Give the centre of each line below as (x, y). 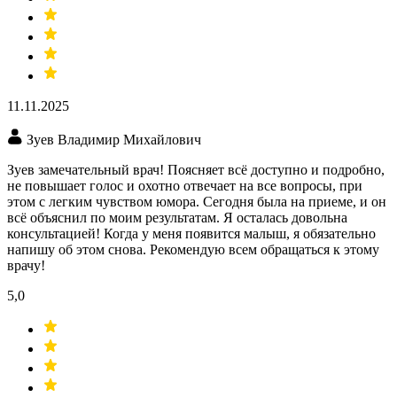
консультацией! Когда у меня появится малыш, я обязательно (191, 234)
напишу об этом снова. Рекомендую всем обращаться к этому (193, 250)
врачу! (26, 266)
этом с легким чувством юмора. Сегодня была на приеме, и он (197, 202)
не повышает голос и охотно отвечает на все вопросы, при (185, 186)
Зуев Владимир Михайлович (114, 140)
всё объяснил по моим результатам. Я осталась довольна (177, 218)
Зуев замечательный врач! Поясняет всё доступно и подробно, (196, 170)
